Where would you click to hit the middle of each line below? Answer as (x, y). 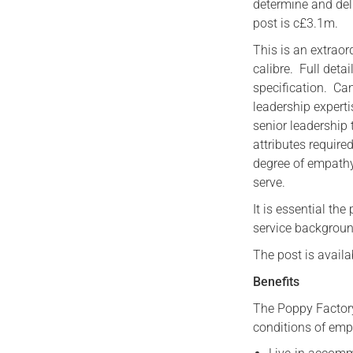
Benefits (277, 281)
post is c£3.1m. (296, 23)
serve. (269, 182)
